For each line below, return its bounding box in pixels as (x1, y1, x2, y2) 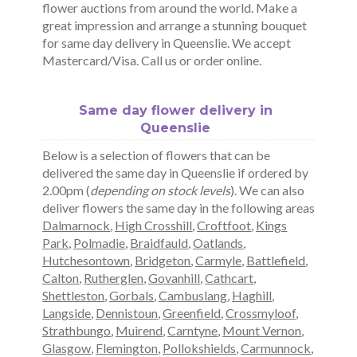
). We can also (230, 182, 305, 198)
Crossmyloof (226, 305, 296, 321)
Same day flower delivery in (78, 103, 273, 119)
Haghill (232, 288, 273, 304)
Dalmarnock (42, 218, 111, 233)
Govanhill (148, 270, 201, 286)
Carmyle (195, 253, 242, 269)
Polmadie (73, 235, 126, 251)
